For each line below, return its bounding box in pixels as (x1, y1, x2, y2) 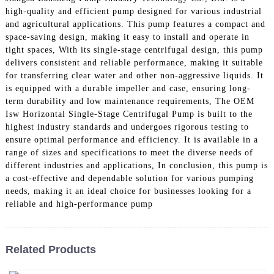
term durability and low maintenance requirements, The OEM (5, 96, 254, 106)
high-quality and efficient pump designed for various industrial (5, 6, 262, 16)
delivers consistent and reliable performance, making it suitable (5, 57, 263, 67)
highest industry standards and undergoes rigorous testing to (5, 122, 249, 131)
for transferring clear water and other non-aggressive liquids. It (5, 70, 264, 80)
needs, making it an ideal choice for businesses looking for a (5, 186, 251, 196)
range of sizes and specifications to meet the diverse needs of (5, 147, 253, 157)
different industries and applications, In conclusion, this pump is (5, 160, 268, 170)
